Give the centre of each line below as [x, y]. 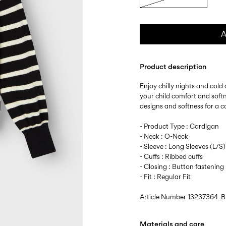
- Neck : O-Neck [164, 136]
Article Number [164, 197]
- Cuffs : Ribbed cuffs [172, 156]
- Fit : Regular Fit [165, 177]
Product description [173, 66]
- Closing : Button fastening [182, 166]
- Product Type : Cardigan [180, 126]
